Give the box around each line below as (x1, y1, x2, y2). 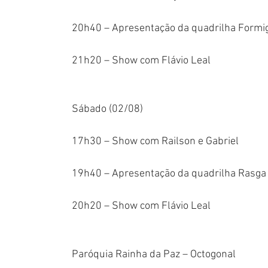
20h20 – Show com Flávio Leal (72, 200, 211, 213)
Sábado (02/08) (72, 103, 143, 116)
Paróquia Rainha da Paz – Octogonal (72, 248, 236, 261)
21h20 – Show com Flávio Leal (72, 54, 211, 68)
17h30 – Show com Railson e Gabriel (72, 135, 239, 148)
